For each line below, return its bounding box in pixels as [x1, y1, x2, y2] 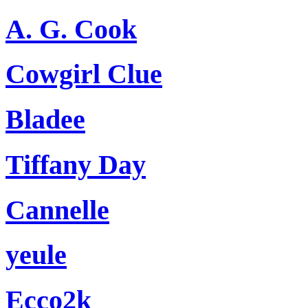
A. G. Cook [5, 13, 137, 45]
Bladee [5, 104, 85, 135]
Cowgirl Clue [5, 58, 162, 90]
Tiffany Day [5, 148, 146, 180]
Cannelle [5, 194, 109, 225]
